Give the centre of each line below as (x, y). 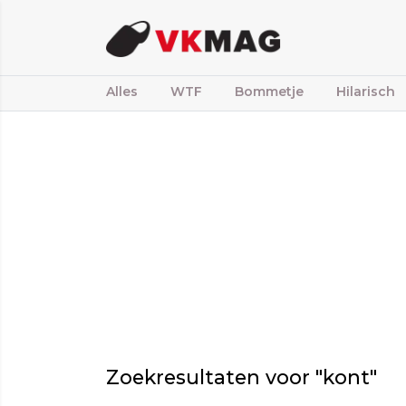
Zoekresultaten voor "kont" (242, 377)
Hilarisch (366, 92)
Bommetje (269, 92)
